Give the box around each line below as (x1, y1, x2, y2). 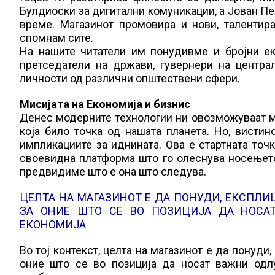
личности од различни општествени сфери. (20, 72, 240, 85)
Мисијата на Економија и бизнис (20, 98, 190, 110)
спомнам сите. (20, 31, 93, 44)
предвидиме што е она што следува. (20, 165, 206, 178)
